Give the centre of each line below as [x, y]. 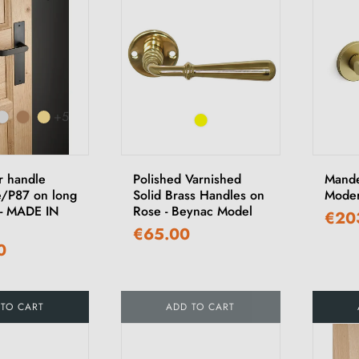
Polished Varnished [188, 179]
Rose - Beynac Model [193, 212]
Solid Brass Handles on [199, 196]
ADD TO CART [201, 307]
